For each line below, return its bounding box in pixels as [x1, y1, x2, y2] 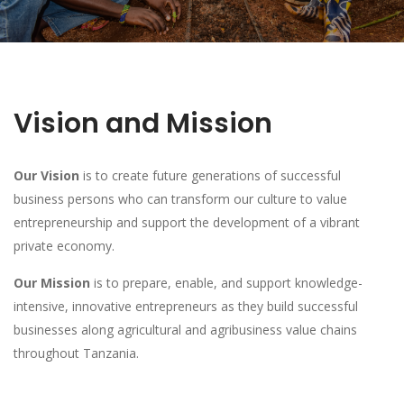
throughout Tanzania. [14, 344, 139, 362]
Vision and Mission [14, 105, 272, 142]
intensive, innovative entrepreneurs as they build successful [14, 298, 358, 315]
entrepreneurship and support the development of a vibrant [14, 214, 360, 231]
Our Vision [14, 167, 79, 184]
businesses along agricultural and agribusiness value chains [14, 321, 357, 338]
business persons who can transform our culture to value [14, 190, 347, 207]
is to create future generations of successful [79, 167, 341, 184]
